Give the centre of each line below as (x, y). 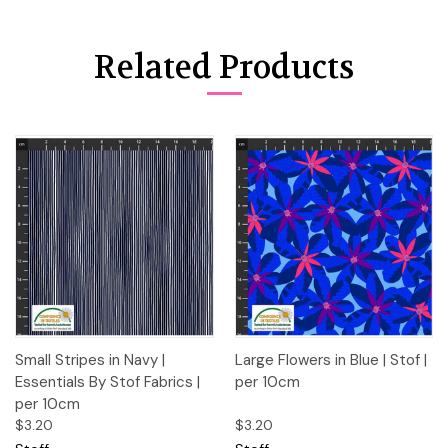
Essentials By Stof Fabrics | (107, 382)
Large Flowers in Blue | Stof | (330, 360)
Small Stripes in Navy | (90, 360)
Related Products (224, 67)
